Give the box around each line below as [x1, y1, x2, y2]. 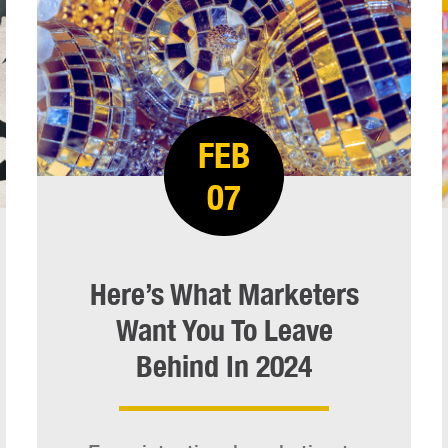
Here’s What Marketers [89, 276, 359, 313]
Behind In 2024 [136, 348, 312, 385]
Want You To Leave [115, 312, 333, 349]
